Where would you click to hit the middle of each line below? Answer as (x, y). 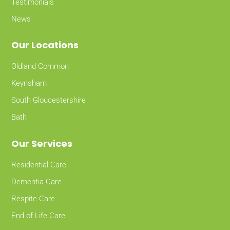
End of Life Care (39, 216)
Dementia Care (37, 182)
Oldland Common (40, 66)
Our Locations (45, 45)
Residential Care (39, 165)
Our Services (42, 144)
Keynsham (29, 83)
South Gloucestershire (49, 100)
